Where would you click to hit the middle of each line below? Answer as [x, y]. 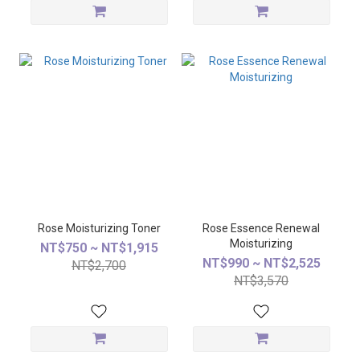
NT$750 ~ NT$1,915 [99, 248]
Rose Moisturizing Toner [99, 228]
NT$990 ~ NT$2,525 [261, 263]
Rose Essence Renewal [261, 228]
